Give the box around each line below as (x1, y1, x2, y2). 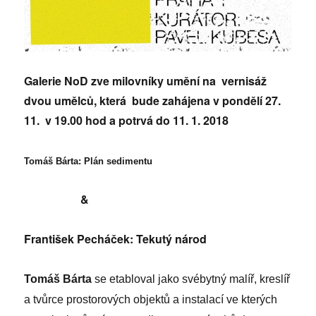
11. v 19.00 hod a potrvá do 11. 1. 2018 (24, 111, 229, 128)
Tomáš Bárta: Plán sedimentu (24, 155, 153, 166)
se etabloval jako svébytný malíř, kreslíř (95, 272, 291, 285)
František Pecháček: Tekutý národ (24, 230, 207, 247)
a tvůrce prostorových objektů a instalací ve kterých (24, 293, 278, 305)
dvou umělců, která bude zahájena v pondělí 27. (24, 92, 281, 109)
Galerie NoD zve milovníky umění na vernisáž (24, 72, 270, 89)
